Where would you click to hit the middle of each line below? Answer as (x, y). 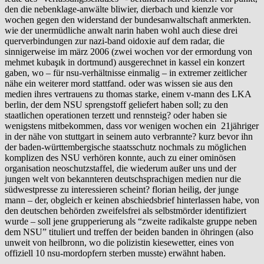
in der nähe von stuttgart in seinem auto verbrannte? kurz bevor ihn (129, 137)
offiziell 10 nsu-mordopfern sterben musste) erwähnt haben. (115, 253)
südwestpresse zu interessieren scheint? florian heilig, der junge (122, 190)
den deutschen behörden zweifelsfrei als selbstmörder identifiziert (126, 211)
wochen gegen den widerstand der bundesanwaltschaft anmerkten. (128, 20)
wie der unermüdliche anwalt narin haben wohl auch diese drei (121, 31)
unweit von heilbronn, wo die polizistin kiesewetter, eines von (119, 243)
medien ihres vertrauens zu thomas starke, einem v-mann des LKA (128, 94)
